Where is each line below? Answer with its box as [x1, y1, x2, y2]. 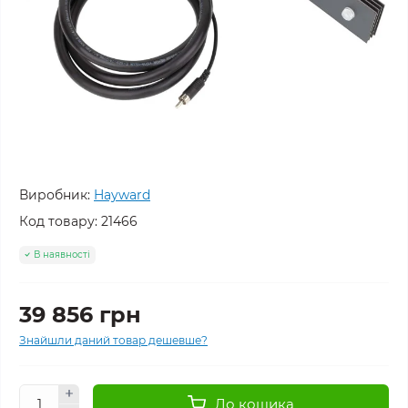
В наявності [34, 248, 90, 260]
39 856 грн [19, 301, 141, 328]
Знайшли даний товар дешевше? [19, 332, 208, 347]
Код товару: [19, 213, 97, 229]
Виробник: [19, 187, 90, 203]
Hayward [94, 187, 150, 203]
